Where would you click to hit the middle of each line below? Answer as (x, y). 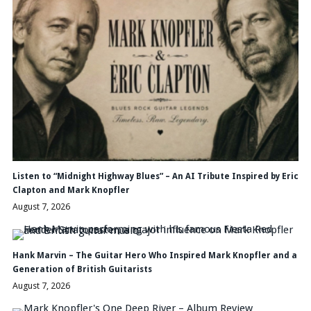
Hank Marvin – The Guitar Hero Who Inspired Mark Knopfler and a (154, 256)
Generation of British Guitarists (82, 270)
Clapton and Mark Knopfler (71, 191)
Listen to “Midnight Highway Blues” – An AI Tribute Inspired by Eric (155, 177)
